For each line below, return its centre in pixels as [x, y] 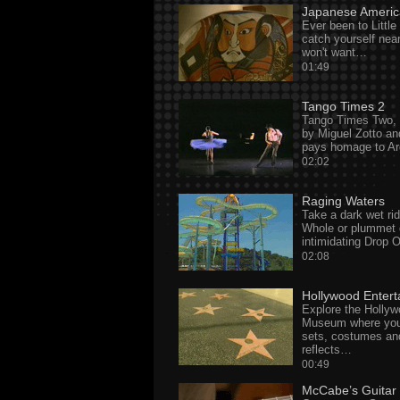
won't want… [334, 52]
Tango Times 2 [343, 106]
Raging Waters [343, 201]
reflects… [327, 350]
